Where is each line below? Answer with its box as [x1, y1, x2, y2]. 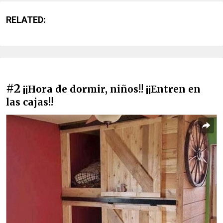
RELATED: [6, 14, 46, 25]
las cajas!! [6, 96, 53, 108]
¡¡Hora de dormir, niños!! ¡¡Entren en [23, 83, 201, 95]
